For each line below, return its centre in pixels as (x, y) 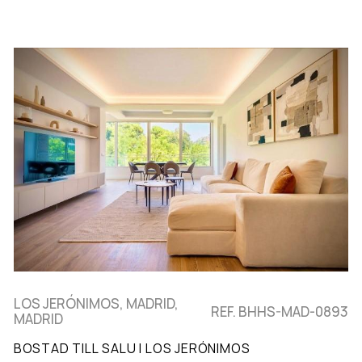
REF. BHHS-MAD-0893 (280, 311)
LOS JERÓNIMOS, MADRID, (96, 304)
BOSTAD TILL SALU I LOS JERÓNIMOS (132, 349)
